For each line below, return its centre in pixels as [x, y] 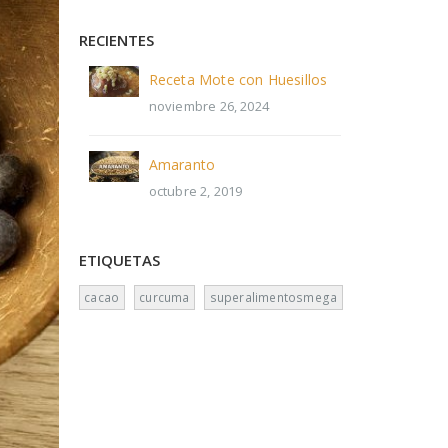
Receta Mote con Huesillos [238, 79]
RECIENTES [116, 40]
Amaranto [182, 164]
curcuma [164, 297]
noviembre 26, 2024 [209, 106]
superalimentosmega [273, 297]
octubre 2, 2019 [195, 191]
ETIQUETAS [119, 260]
